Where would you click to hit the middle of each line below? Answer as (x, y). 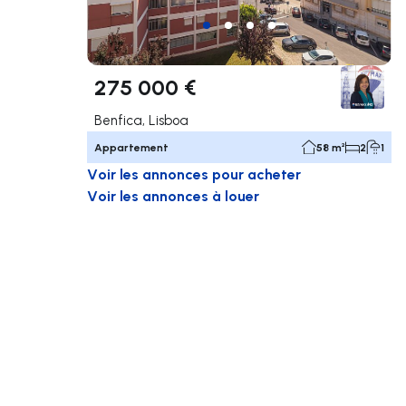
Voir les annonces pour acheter (194, 173)
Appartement (131, 147)
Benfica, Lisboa (141, 120)
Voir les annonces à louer (173, 195)
